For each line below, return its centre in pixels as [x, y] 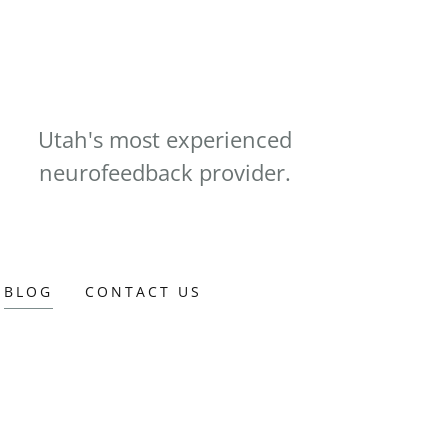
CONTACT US [144, 291]
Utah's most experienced [165, 139]
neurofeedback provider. [165, 172]
